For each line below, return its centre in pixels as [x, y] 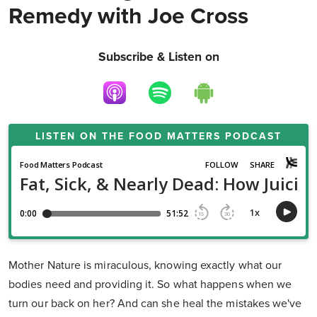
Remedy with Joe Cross [128, 17]
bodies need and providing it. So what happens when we [150, 285]
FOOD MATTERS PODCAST [205, 137]
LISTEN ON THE [82, 137]
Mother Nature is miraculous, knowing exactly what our [145, 266]
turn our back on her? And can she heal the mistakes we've [155, 304]
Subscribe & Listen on [158, 57]
